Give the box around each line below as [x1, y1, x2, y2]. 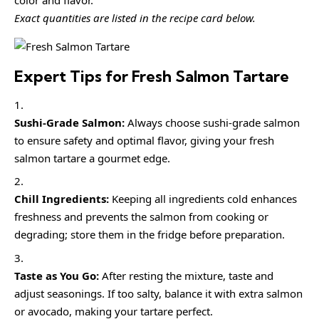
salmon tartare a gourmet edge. [14, 150, 170, 165]
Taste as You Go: [14, 268, 99, 283]
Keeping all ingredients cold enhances [109, 192, 297, 206]
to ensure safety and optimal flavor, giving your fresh [14, 132, 274, 147]
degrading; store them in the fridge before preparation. [14, 227, 285, 242]
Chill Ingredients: [14, 192, 109, 206]
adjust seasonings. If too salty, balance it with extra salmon [14, 286, 303, 300]
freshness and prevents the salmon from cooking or [14, 209, 268, 224]
